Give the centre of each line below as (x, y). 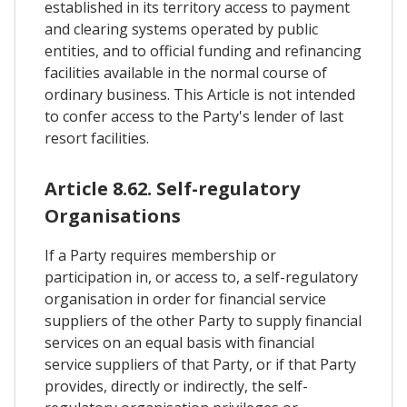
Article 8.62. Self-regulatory (172, 188)
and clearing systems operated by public (181, 29)
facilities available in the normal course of (186, 72)
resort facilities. (97, 138)
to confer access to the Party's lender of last (194, 116)
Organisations (113, 215)
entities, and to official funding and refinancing (203, 50)
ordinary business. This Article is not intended (200, 94)
